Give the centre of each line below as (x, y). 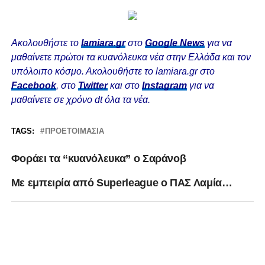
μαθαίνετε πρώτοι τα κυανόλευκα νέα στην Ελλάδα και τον (131, 57)
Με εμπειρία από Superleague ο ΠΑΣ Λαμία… (122, 183)
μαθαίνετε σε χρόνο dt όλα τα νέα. (80, 100)
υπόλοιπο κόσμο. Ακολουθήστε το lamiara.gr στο (113, 72)
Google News (174, 43)
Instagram (164, 86)
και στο (125, 86)
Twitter (93, 86)
